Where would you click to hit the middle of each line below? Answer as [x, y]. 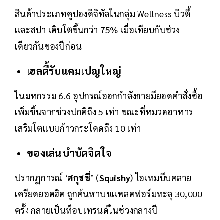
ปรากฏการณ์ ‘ [41, 178]
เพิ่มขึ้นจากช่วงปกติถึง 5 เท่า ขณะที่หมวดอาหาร [104, 112]
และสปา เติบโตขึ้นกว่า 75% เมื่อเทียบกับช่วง [97, 30]
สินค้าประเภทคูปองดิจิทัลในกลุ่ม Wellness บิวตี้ [102, 14]
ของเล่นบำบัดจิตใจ [69, 153]
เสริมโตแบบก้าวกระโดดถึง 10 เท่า [78, 128]
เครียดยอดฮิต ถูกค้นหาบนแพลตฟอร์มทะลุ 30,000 [109, 194]
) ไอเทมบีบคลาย [161, 178]
